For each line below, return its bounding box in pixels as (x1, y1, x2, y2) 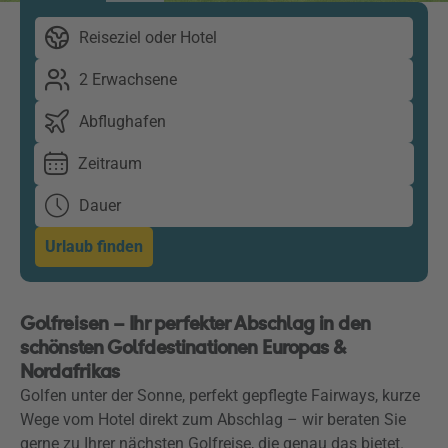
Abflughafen (79, 112, 166, 131)
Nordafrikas (20, 359, 120, 384)
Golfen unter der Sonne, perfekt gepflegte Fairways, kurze (20, 386, 420, 405)
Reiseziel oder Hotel (79, 28, 217, 47)
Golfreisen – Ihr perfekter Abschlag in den (20, 311, 371, 336)
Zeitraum (78, 154, 142, 173)
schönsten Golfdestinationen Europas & (20, 335, 346, 360)
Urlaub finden (45, 237, 143, 256)
